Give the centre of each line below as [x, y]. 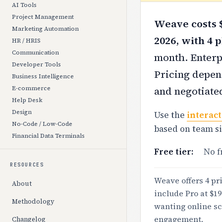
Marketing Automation [45, 29]
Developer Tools [36, 64]
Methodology [33, 201]
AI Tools [24, 5]
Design [22, 112]
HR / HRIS [26, 41]
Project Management [43, 17]
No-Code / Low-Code [42, 124]
